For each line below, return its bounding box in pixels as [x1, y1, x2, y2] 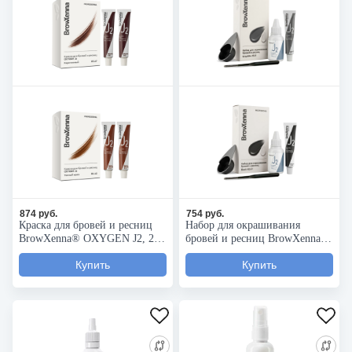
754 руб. [186, 208, 224, 219]
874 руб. [20, 208, 57, 219]
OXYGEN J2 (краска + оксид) [185, 246, 326, 258]
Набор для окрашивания [185, 219, 300, 231]
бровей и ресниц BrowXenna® [185, 233, 329, 244]
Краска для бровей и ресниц [19, 219, 152, 231]
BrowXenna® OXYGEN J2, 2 [19, 233, 154, 244]
